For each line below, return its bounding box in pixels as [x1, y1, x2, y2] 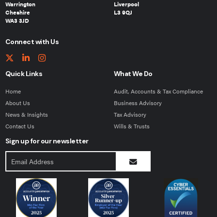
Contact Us [5, 121, 34, 130]
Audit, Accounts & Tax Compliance [113, 86, 203, 95]
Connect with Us [5, 37, 59, 46]
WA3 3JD [5, 16, 29, 25]
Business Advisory [113, 98, 162, 107]
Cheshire [5, 8, 30, 16]
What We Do [113, 69, 153, 78]
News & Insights [5, 109, 48, 119]
